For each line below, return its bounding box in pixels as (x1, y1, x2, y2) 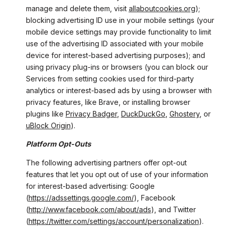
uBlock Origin (25, 121, 71, 130)
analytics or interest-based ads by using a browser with (25, 86, 212, 95)
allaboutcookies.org (128, 4, 195, 13)
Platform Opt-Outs (25, 139, 91, 149)
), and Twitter (151, 205, 196, 214)
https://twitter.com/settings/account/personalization (28, 216, 199, 225)
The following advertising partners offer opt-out (25, 158, 187, 167)
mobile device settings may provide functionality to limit (25, 27, 211, 37)
